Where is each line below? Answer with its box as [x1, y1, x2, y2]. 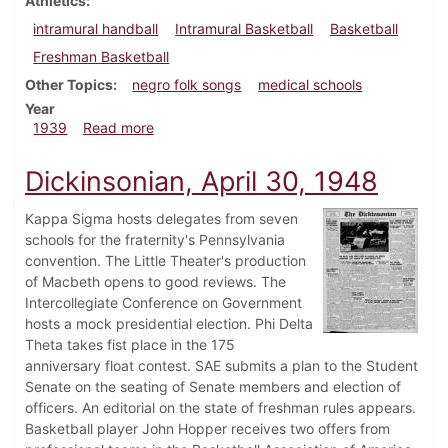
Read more [82, 119, 154, 137]
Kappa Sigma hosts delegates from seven [25, 210, 298, 228]
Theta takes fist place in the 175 [25, 336, 235, 354]
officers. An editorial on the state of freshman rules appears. [25, 399, 416, 417]
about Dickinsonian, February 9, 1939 [152, 118, 398, 136]
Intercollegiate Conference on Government [25, 294, 302, 312]
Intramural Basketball [175, 20, 314, 38]
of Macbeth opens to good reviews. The [25, 273, 286, 291]
